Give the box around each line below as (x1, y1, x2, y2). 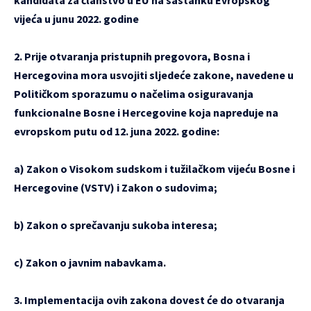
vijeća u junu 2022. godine (14, 11, 139, 26)
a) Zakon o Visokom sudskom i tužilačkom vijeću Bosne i (14, 161, 295, 176)
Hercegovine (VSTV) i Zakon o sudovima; (14, 180, 217, 194)
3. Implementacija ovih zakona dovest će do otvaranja (14, 292, 285, 307)
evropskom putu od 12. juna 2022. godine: (14, 124, 219, 138)
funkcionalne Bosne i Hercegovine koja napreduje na (14, 105, 278, 119)
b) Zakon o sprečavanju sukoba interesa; (14, 217, 217, 232)
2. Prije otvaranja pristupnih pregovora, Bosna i (14, 49, 250, 63)
